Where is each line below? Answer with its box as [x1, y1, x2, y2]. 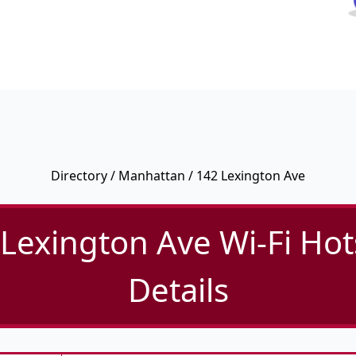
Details [127, 268, 229, 312]
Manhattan [118, 167, 185, 185]
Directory [51, 167, 107, 185]
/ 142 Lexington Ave [185, 167, 305, 185]
